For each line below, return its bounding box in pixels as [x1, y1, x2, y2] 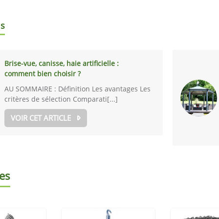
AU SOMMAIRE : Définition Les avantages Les [4, 84, 151, 93]
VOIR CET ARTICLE [11, 113, 71, 123]
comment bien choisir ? [4, 69, 81, 78]
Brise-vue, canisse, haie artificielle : [4, 59, 119, 68]
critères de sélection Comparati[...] [4, 94, 118, 104]
